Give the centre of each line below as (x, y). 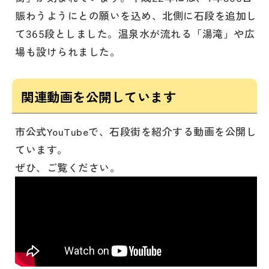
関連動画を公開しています (99, 97)
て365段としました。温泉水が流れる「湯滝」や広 (135, 34)
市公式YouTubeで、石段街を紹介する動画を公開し (136, 131)
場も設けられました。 (68, 52)
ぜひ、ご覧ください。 (68, 168)
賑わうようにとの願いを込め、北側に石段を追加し (136, 16)
